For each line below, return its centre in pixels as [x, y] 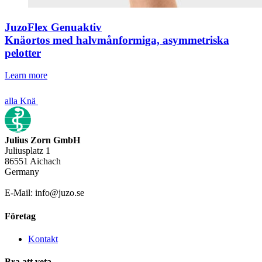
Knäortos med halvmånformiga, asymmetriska [117, 40]
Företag [20, 216]
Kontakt [43, 239]
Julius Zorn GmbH [42, 140]
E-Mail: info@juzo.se [44, 193]
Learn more [26, 75]
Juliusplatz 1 [27, 151]
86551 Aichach [33, 161]
